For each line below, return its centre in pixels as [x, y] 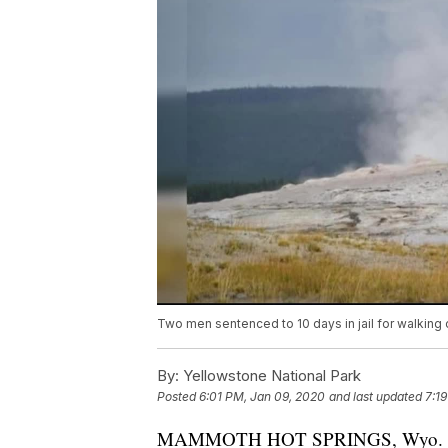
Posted [178, 397]
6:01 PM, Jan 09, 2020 [262, 397]
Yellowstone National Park [270, 376]
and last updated [375, 397]
